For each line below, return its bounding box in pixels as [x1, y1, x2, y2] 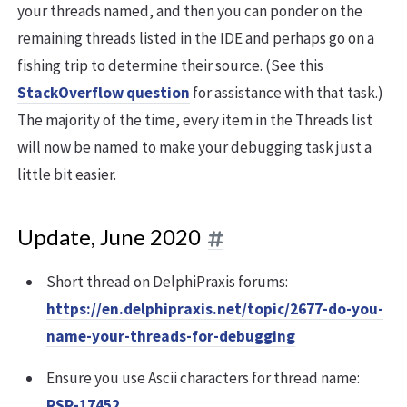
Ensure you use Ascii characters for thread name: [46, 368, 360, 389]
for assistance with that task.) [190, 83, 383, 104]
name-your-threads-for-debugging [46, 326, 295, 347]
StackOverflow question [17, 83, 190, 104]
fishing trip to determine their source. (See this [17, 55, 323, 76]
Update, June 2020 [17, 223, 201, 251]
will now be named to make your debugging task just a [17, 137, 372, 158]
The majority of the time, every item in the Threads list [17, 110, 372, 131]
